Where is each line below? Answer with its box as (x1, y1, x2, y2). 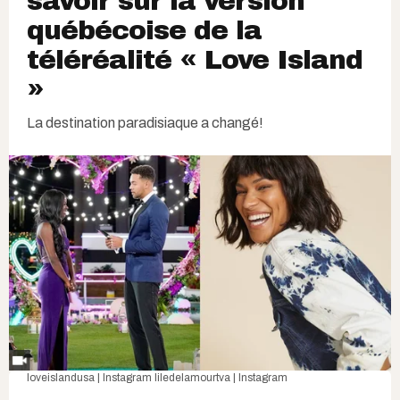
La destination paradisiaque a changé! (27, 115, 263, 131)
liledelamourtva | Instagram (154, 371, 287, 384)
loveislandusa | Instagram (27, 371, 154, 384)
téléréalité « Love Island (27, 46, 362, 75)
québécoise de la (27, 16, 262, 46)
